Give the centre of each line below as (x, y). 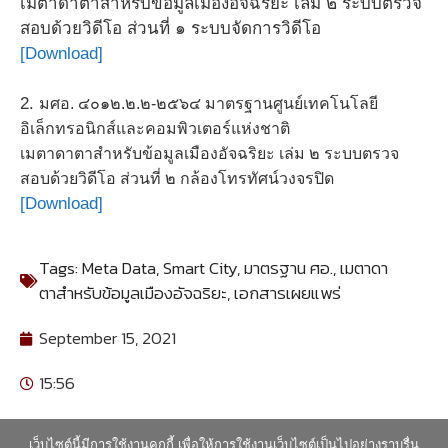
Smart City (200, 268)
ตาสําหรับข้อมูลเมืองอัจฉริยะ (133, 293)
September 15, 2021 (107, 338)
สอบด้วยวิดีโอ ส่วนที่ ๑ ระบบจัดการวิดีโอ (170, 29)
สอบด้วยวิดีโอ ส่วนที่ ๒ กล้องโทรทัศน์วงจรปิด (177, 179)
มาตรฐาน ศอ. (288, 268)
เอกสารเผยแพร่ (287, 293)
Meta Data (119, 268)
